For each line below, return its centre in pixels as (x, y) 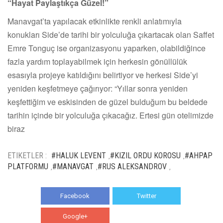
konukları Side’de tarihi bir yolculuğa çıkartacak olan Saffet (111, 34)
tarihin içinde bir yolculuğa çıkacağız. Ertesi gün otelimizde (111, 115)
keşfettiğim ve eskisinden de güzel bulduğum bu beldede (108, 102)
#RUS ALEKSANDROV (132, 166)
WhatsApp (147, 216)
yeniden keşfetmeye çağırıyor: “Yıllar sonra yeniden (98, 88)
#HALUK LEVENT (79, 155)
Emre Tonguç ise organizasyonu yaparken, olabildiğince (107, 48)
